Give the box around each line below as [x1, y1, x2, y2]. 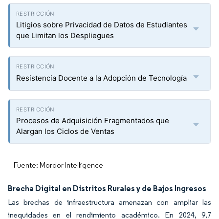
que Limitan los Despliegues [16, 31, 114, 40]
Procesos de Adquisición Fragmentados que [16, 116, 169, 125]
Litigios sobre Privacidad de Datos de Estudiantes [16, 20, 187, 29]
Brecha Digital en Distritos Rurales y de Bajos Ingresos [8, 183, 206, 193]
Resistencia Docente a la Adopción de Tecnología [16, 73, 187, 83]
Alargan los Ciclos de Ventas [16, 127, 114, 136]
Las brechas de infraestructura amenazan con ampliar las [8, 197, 211, 207]
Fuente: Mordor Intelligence [14, 160, 103, 170]
